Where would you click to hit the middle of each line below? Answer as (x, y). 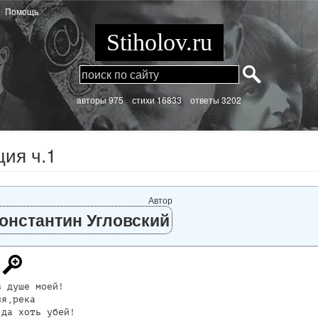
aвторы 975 (104, 100)
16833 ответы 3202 (198, 100)
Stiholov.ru (159, 42)
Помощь (22, 11)
